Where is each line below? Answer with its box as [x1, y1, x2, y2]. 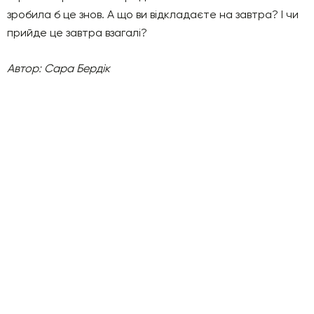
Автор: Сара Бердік [7, 61, 110, 75]
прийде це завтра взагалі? [7, 25, 147, 39]
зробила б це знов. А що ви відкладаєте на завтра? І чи [7, 7, 299, 21]
